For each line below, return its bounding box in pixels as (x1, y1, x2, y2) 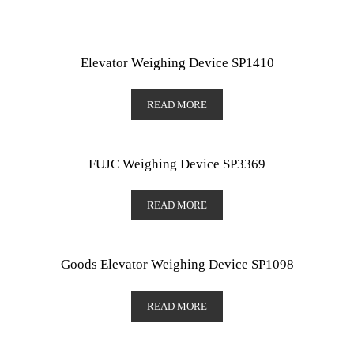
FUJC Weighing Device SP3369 (88, 156, 265, 171)
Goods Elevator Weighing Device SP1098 (60, 257, 294, 273)
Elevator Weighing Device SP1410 (80, 55, 274, 71)
